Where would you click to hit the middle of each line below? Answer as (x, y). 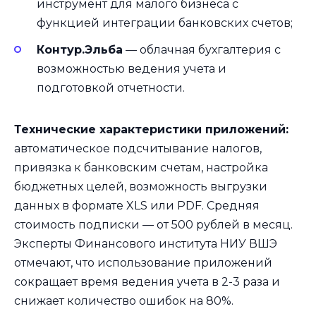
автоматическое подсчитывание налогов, (138, 149)
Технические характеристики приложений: (151, 130)
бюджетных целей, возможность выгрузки (141, 187)
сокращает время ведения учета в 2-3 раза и (147, 282)
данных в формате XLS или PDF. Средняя (137, 206)
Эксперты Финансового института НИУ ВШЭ (146, 244)
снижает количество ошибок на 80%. (124, 301)
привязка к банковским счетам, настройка (141, 168)
